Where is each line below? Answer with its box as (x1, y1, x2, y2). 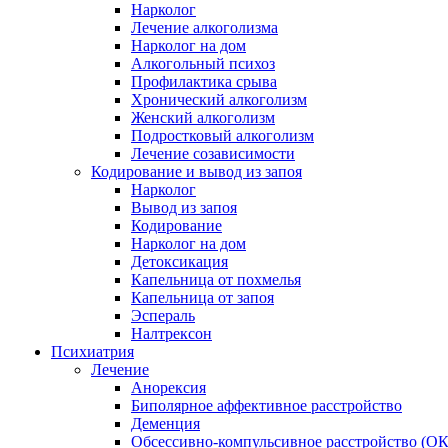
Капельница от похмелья (131, 271, 301, 288)
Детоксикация (131, 253, 228, 270)
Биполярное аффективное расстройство (131, 397, 402, 414)
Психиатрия (51, 343, 134, 360)
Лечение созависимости (131, 145, 295, 162)
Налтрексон (131, 325, 212, 342)
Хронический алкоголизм (131, 91, 307, 108)
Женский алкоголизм (131, 109, 275, 126)
